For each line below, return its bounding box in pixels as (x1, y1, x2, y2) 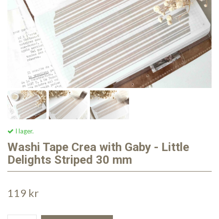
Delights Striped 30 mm (7, 153, 132, 167)
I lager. (14, 127, 34, 135)
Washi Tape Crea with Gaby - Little (7, 140, 189, 154)
